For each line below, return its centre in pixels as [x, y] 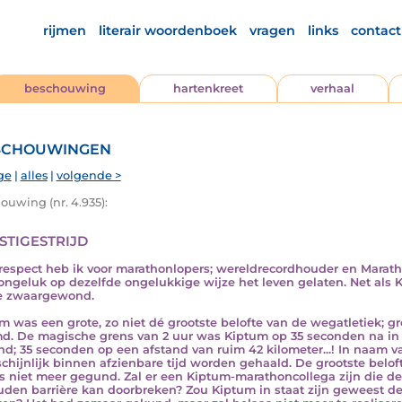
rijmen [65, 31]
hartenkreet [208, 88]
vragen [272, 31]
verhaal [333, 88]
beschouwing [65, 88]
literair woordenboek [168, 31]
